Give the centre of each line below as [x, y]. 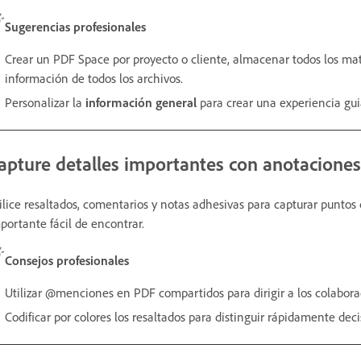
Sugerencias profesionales [75, 26]
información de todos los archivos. [94, 78]
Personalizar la [45, 102]
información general [141, 102]
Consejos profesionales [67, 260]
